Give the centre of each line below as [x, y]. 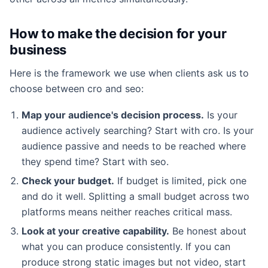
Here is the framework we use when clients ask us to [129, 73]
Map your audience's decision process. [113, 115]
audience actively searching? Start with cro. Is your [138, 130]
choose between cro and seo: [77, 88]
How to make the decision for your [118, 33]
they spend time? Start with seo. [95, 161]
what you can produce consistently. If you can [126, 246]
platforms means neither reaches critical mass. [127, 211]
